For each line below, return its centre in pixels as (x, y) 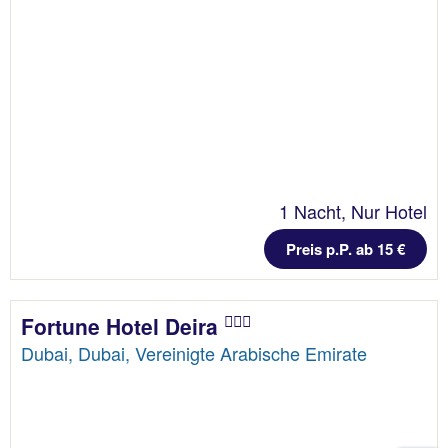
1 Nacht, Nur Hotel (353, 211)
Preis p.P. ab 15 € (345, 249)
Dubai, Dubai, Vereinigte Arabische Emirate (194, 353)
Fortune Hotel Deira (122, 326)
